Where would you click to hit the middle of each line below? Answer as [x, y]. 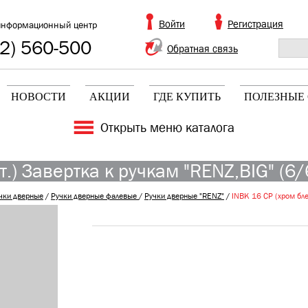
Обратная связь [202, 49]
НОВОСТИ [38, 97]
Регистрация [255, 24]
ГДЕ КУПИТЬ [187, 97]
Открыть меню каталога [167, 128]
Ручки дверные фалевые [95, 196]
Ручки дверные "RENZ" [184, 196]
